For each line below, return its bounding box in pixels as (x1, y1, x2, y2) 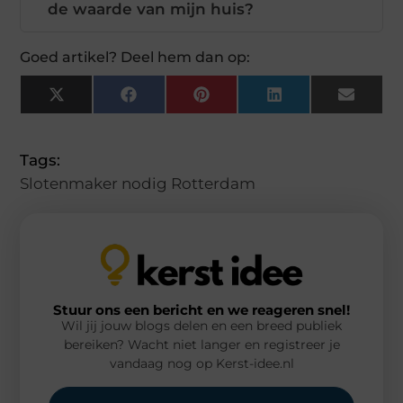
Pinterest (208, 92, 282, 111)
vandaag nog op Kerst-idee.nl (109, 355, 294, 372)
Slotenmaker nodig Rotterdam (20, 175, 256, 193)
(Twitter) (63, 107, 130, 126)
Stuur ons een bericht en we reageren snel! (53, 301, 350, 319)
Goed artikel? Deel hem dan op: (20, 49, 251, 67)
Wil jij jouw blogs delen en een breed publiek (61, 318, 342, 335)
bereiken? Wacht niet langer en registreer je (63, 336, 340, 354)
